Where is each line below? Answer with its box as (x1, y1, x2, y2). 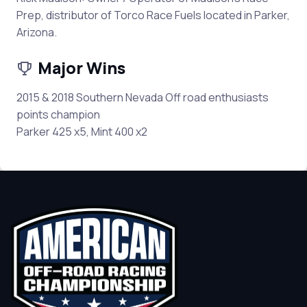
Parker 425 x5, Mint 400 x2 (16, 124, 147, 139)
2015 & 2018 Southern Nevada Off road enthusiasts (16, 90, 269, 105)
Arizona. (16, 25, 57, 40)
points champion (16, 107, 100, 122)
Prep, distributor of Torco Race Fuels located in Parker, (16, 8, 290, 23)
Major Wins (38, 57, 125, 79)
